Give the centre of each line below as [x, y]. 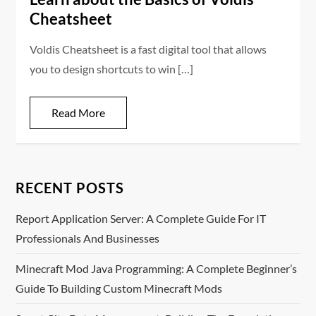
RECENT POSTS [70, 188]
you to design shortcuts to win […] [112, 69]
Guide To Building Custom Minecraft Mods [119, 288]
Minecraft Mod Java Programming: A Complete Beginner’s [157, 269]
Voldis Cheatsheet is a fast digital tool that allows [148, 49]
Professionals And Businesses [88, 238]
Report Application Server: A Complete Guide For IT [141, 219]
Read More [79, 113]
